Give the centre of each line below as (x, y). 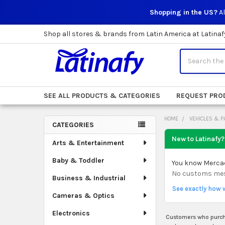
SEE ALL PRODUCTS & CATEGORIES (102, 95)
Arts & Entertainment (88, 143)
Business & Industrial (89, 178)
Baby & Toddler (78, 160)
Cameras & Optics (83, 195)
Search (191, 54)
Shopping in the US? (183, 12)
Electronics (71, 213)
